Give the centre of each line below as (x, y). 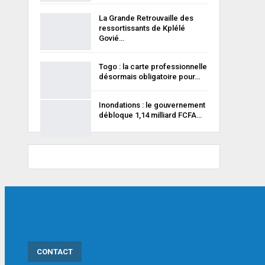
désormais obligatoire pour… (149, 76)
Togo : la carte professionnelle (153, 66)
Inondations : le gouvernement (152, 105)
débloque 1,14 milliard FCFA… (150, 115)
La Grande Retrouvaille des (146, 18)
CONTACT (55, 252)
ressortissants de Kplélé (142, 28)
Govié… (112, 38)
